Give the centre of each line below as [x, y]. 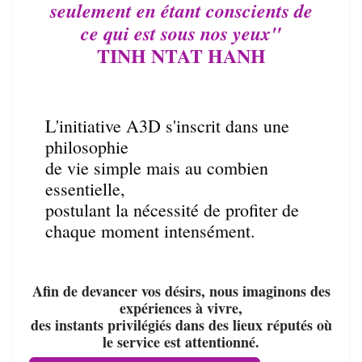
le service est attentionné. [181, 342]
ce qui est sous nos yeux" [181, 33]
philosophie [87, 147]
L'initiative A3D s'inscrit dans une [167, 126]
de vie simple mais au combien [157, 168]
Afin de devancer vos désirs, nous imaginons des [181, 291]
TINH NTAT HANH [181, 55]
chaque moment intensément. [150, 231]
